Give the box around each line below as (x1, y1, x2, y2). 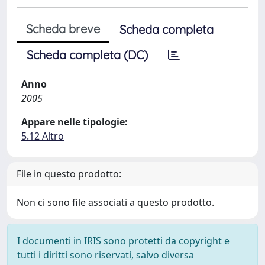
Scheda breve (26, 21, 100, 36)
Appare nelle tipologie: (21, 115, 128, 128)
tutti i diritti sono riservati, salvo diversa (17, 248, 194, 261)
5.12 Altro (21, 130, 64, 143)
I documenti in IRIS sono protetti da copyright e (17, 234, 230, 247)
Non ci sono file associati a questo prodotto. (17, 196, 214, 209)
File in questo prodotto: (17, 167, 121, 180)
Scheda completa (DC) (27, 47, 148, 62)
